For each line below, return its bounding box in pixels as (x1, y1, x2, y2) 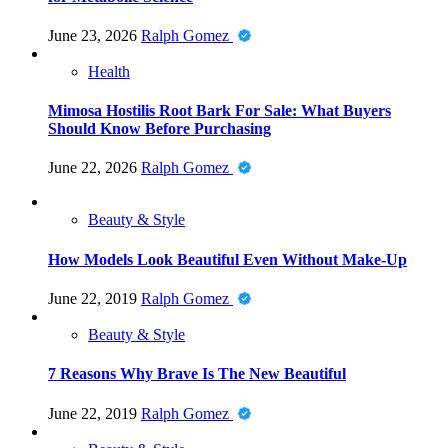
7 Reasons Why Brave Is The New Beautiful (48, 365, 346, 383)
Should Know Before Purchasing (48, 120, 271, 138)
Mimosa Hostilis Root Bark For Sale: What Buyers (48, 102, 391, 120)
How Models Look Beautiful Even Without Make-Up (48, 250, 407, 268)
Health (88, 62, 130, 80)
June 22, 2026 (48, 159, 141, 177)
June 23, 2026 (48, 26, 141, 44)
